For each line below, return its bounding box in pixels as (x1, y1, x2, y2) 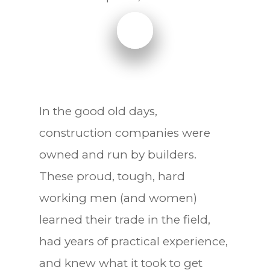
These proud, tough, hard (39, 169, 185, 183)
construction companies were (39, 125, 210, 140)
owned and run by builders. (39, 147, 196, 162)
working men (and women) (39, 190, 197, 205)
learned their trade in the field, (39, 212, 210, 227)
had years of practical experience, (39, 234, 228, 248)
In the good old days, (39, 104, 157, 118)
